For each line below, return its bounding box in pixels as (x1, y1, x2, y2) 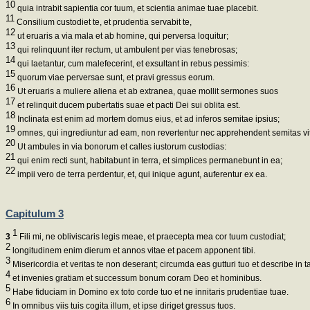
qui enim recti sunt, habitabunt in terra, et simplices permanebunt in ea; (15, 156, 282, 166)
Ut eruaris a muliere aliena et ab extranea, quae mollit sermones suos (15, 86, 278, 97)
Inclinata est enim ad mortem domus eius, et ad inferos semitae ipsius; (15, 114, 280, 125)
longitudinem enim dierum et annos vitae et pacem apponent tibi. (10, 246, 255, 256)
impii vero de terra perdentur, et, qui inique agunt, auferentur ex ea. (15, 170, 267, 180)
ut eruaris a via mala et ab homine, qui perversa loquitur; (15, 31, 228, 42)
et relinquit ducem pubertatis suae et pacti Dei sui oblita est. (15, 100, 240, 111)
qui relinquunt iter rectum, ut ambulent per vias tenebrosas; (15, 45, 237, 55)
